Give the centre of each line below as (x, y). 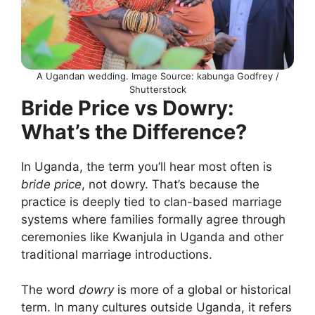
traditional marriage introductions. (117, 254)
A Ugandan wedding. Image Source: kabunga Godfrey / (157, 76)
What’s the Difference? (134, 131)
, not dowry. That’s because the (171, 184)
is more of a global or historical (202, 290)
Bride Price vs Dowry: (128, 108)
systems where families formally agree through (153, 219)
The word (50, 290)
